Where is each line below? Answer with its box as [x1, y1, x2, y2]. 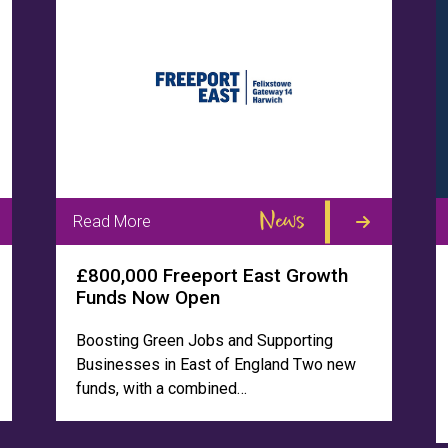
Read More [73, 211, 151, 231]
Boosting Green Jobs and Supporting [76, 331, 333, 350]
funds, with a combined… [76, 379, 247, 398]
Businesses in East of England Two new [76, 355, 356, 374]
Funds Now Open [76, 286, 220, 309]
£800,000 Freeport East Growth [76, 264, 348, 287]
